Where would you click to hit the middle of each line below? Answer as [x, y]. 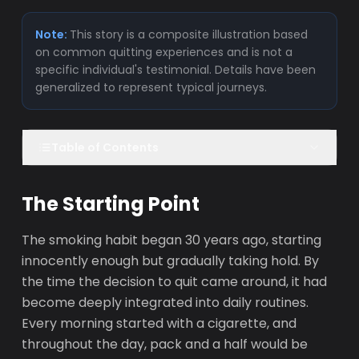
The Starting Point [111, 204]
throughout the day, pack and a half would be [165, 344]
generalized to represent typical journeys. [151, 87]
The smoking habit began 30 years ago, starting [172, 240]
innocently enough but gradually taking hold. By [171, 261]
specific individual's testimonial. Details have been [176, 70]
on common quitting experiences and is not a [164, 52]
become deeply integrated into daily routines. [165, 303]
